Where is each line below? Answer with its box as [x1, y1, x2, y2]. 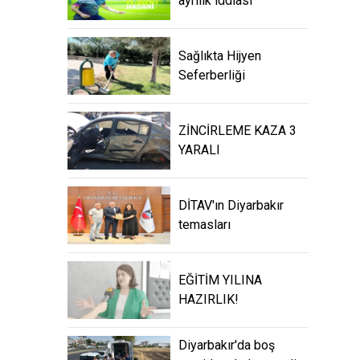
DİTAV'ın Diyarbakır [178, 198, 284, 214]
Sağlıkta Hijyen [178, 48, 261, 64]
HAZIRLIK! [178, 292, 239, 308]
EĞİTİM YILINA [178, 272, 262, 288]
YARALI [178, 142, 220, 158]
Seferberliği [178, 67, 245, 84]
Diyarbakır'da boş [178, 337, 275, 354]
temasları [178, 217, 231, 233]
